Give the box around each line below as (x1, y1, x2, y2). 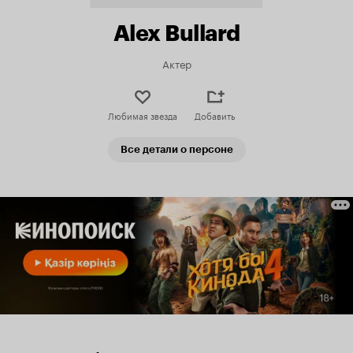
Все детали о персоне (120, 143, 233, 155)
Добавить (195, 108, 235, 122)
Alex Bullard (113, 20, 240, 46)
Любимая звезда (107, 108, 177, 122)
